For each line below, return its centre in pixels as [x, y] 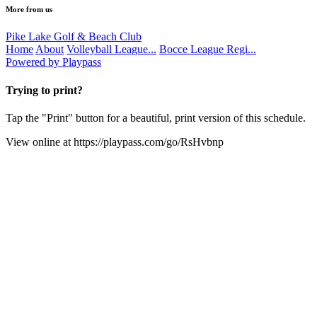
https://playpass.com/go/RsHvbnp [149, 142]
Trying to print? [44, 90]
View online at [40, 142]
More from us [29, 9]
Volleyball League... [111, 50]
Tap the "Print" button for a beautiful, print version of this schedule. [156, 118]
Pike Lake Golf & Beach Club [74, 37]
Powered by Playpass [53, 62]
